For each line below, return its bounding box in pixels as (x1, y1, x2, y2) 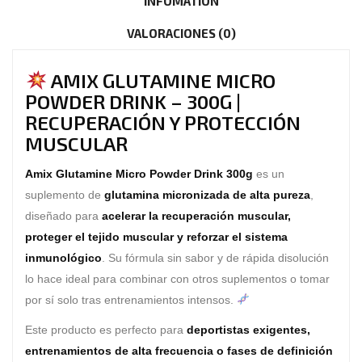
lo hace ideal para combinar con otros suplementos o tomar (25, 272, 330, 285)
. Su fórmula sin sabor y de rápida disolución (102, 251, 329, 264)
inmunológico (25, 251, 102, 264)
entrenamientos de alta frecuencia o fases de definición (25, 344, 333, 357)
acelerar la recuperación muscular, (102, 209, 291, 222)
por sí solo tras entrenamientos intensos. (25, 293, 237, 306)
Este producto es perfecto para (25, 323, 187, 336)
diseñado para (25, 209, 102, 222)
